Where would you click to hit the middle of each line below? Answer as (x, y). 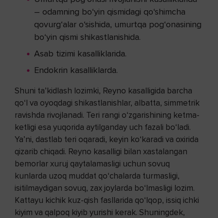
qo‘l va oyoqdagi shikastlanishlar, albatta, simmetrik (107, 103)
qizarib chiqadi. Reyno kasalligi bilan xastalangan (101, 152)
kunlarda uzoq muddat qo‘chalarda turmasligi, (97, 176)
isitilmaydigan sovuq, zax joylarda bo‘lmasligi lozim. (105, 188)
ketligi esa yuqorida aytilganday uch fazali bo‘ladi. (103, 127)
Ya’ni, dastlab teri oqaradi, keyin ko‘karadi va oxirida (107, 140)
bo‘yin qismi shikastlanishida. (87, 37)
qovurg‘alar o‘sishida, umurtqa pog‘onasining (118, 25)
